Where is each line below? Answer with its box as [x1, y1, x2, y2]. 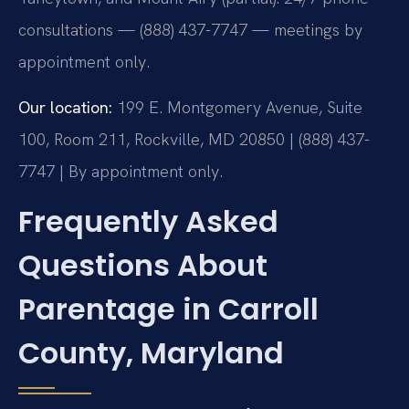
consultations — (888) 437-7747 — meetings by [18, 19, 362, 41]
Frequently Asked [18, 201, 278, 243]
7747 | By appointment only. [18, 160, 223, 182]
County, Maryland [18, 332, 284, 374]
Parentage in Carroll [18, 288, 319, 330]
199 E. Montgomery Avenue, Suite [112, 96, 362, 118]
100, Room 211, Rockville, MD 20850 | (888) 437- [18, 128, 370, 150]
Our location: [18, 96, 112, 118]
